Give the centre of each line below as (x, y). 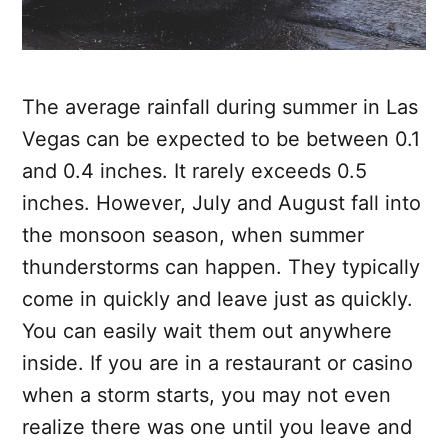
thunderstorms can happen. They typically (221, 267)
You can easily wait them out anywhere (207, 331)
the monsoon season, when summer (193, 235)
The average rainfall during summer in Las (220, 107)
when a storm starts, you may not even (206, 395)
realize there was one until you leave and (217, 427)
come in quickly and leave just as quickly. (217, 299)
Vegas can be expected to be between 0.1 (221, 139)
